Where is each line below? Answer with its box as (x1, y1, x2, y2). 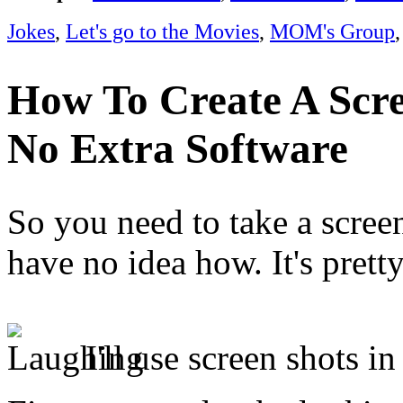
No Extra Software (7, 124, 348, 172)
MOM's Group (270, 18, 395, 43)
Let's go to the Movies (66, 18, 259, 43)
